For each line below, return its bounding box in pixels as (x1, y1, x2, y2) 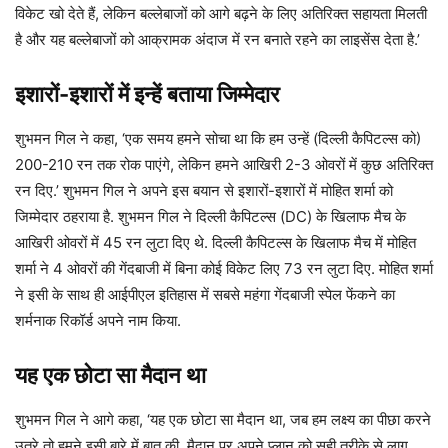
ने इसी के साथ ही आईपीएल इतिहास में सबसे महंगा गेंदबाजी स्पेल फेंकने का (15, 284, 395, 304)
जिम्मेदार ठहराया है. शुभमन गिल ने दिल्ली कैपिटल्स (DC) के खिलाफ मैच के (15, 206, 406, 226)
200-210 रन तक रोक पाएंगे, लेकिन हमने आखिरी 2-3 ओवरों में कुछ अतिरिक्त (15, 154, 433, 174)
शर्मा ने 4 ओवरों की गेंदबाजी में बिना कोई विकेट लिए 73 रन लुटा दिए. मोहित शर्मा (15, 258, 433, 278)
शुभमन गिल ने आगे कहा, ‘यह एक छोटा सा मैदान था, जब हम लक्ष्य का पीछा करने (15, 409, 431, 429)
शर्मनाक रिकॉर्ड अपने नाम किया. (15, 310, 181, 330)
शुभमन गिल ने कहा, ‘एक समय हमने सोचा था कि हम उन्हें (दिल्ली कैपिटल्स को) (15, 128, 421, 148)
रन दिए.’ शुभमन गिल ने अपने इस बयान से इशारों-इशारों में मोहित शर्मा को (15, 180, 393, 200)
